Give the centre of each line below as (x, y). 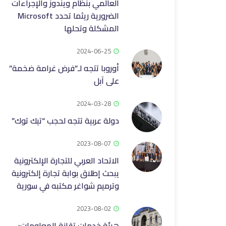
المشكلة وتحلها (92, 28)
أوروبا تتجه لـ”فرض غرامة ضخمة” (64, 68)
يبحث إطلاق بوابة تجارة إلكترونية (65, 173)
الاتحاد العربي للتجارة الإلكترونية (67, 160)
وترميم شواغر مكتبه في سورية (68, 186)
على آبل (106, 81)
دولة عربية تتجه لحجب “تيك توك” (65, 121)
